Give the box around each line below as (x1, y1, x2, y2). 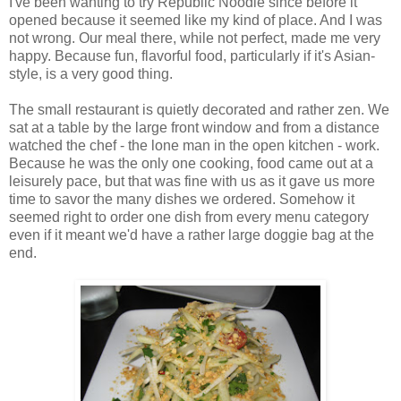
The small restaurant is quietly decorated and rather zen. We (9, 101, 389, 117)
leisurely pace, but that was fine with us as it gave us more (9, 173, 375, 189)
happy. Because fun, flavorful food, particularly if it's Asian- (9, 47, 375, 64)
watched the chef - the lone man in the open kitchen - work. (9, 137, 380, 153)
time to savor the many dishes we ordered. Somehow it (9, 191, 354, 207)
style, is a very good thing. (9, 65, 173, 81)
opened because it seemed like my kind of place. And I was (9, 12, 382, 28)
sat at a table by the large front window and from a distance (9, 119, 380, 135)
